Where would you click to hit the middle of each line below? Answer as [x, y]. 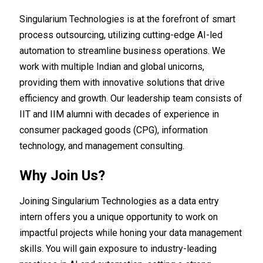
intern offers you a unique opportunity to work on [119, 217]
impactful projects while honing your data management [131, 233]
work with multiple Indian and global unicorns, [112, 67]
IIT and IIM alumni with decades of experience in [119, 114]
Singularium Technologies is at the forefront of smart [128, 19]
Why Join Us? [63, 176]
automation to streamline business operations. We [123, 51]
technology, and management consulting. [102, 146]
